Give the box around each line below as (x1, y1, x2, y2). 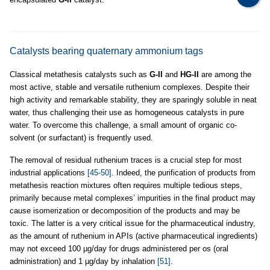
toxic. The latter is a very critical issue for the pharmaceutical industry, (10, 219, 256, 228)
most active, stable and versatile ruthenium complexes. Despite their (10, 83, 250, 92)
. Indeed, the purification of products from (111, 168, 256, 177)
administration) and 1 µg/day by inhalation (10, 257, 157, 266)
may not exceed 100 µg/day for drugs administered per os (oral (10, 244, 228, 253)
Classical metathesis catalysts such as (10, 70, 149, 79)
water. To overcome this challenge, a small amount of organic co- (10, 121, 237, 130)
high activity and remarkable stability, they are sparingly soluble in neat (10, 95, 257, 104)
